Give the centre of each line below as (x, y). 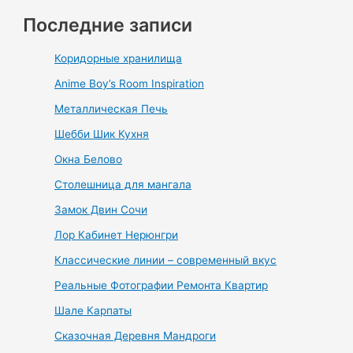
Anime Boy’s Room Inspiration (130, 84)
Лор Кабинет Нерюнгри (117, 235)
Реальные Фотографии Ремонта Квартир (162, 286)
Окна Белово (89, 160)
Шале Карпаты (93, 311)
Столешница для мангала (123, 185)
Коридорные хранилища (119, 59)
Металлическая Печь (111, 109)
